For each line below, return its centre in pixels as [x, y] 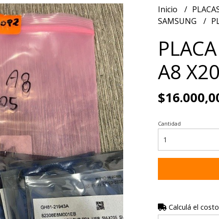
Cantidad [169, 123]
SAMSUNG [178, 21]
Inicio [168, 9]
